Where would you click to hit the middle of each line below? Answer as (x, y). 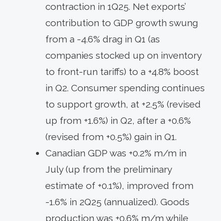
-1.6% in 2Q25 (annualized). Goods (117, 202)
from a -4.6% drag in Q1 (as (103, 39)
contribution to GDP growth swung (122, 22)
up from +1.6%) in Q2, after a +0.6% (118, 120)
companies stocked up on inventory (123, 55)
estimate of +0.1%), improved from (119, 185)
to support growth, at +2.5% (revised (123, 104)
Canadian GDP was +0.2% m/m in (116, 153)
